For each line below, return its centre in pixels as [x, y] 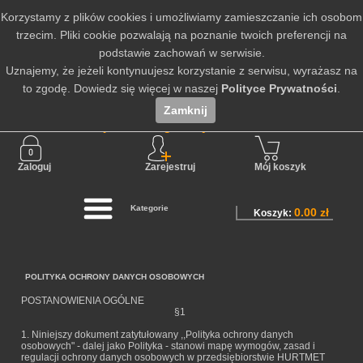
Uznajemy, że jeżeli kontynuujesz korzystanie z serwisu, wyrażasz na [181, 70]
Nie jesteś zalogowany [145, 126]
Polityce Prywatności [279, 88]
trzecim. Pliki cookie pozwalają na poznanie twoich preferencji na [181, 35]
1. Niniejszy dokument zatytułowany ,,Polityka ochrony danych [157, 335]
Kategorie [149, 208]
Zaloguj [35, 167]
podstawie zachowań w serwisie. [181, 53]
